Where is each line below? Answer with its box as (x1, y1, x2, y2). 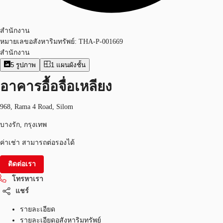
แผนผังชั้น (56, 61, 86, 69)
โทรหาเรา (12, 175, 43, 183)
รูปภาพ (16, 61, 36, 69)
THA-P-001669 (79, 38, 123, 45)
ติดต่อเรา (8, 160, 36, 168)
